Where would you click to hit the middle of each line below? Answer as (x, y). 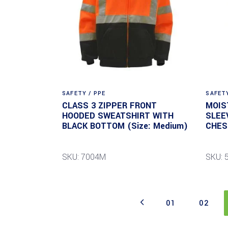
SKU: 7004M (84, 157)
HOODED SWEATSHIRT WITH (118, 116)
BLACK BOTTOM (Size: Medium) (125, 126)
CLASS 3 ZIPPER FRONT (109, 105)
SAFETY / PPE (84, 93)
